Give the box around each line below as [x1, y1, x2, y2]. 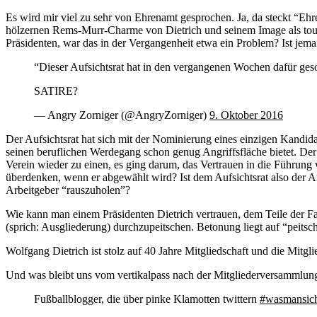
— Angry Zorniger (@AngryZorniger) [34, 108, 209, 121]
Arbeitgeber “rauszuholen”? [6, 183, 130, 196]
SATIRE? [34, 84, 78, 97]
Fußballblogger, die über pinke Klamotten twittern [34, 292, 260, 305]
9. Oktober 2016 [209, 108, 283, 121]
